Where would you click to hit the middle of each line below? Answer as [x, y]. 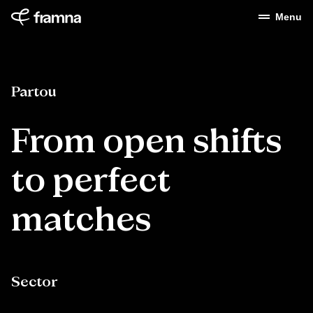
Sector [34, 282]
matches [81, 221]
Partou [34, 92]
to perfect [91, 182]
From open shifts [146, 143]
